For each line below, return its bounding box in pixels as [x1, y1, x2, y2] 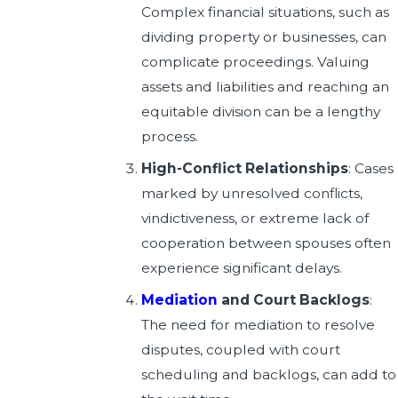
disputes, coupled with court [141, 340, 341, 358]
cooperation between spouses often [141, 234, 392, 251]
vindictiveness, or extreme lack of [141, 209, 370, 227]
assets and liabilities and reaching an [141, 78, 390, 96]
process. [141, 128, 199, 146]
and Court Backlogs [218, 291, 370, 308]
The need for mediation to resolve [141, 315, 376, 333]
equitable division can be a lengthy [141, 103, 381, 121]
